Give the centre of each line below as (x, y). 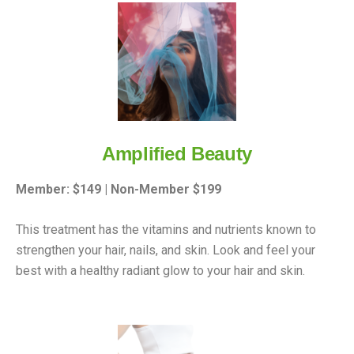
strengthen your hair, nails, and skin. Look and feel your (166, 250)
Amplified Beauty (177, 153)
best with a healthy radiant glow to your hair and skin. (160, 270)
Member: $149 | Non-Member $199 (119, 189)
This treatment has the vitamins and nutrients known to (166, 229)
